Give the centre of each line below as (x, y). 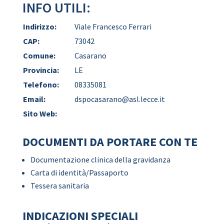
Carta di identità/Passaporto (79, 172)
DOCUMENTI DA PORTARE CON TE (110, 142)
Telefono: (41, 84)
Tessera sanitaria (59, 185)
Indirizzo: (39, 26)
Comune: (39, 55)
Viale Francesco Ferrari (113, 26)
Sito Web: (40, 113)
